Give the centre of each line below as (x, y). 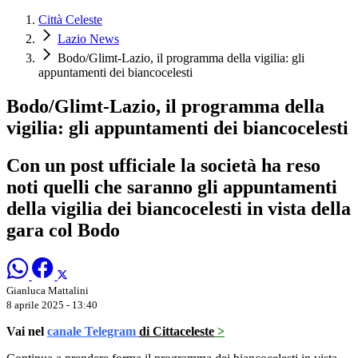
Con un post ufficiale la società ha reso (163, 165)
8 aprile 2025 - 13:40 (52, 304)
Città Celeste (70, 20)
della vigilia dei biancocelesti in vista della (179, 208)
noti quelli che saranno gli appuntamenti (172, 187)
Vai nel (25, 331)
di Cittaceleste (177, 331)
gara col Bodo (63, 230)
